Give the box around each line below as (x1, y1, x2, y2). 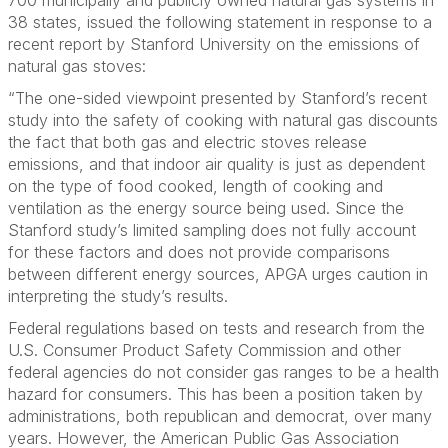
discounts (368, 110, 438, 130)
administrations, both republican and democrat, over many (8, 406, 432, 426)
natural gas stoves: (8, 56, 146, 76)
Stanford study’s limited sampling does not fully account (8, 220, 416, 240)
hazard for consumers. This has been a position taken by (8, 384, 423, 404)
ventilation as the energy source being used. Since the (8, 198, 404, 218)
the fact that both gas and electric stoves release (8, 132, 367, 152)
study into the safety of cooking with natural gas (8, 110, 368, 130)
